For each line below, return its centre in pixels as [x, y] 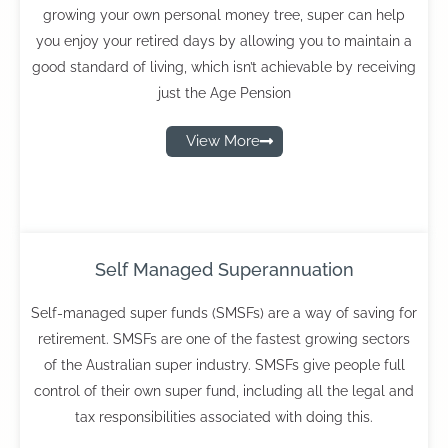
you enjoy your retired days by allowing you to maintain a [224, 41]
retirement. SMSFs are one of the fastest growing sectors [224, 339]
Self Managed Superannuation [224, 269]
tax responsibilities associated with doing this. [224, 417]
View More [222, 141]
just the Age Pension [224, 93]
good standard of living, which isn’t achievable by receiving [224, 67]
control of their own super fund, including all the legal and [224, 391]
